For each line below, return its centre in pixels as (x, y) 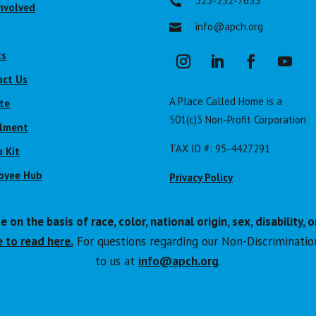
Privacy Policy (201, 178)
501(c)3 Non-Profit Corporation (238, 120)
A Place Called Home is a (226, 102)
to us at (117, 261)
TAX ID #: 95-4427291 (220, 149)
